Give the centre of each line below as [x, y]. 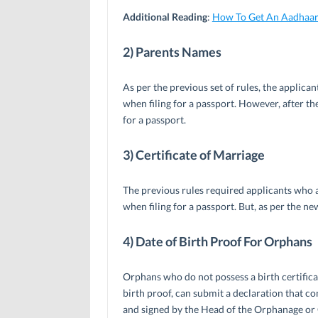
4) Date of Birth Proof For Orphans [217, 241]
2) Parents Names [172, 51]
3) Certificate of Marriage [193, 154]
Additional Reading [165, 16]
